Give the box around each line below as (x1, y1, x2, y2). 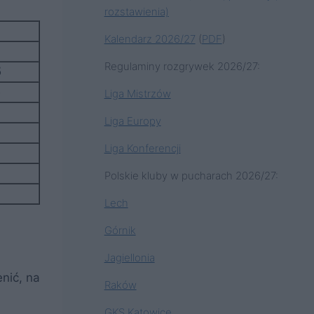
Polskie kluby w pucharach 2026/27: (104, 168, 278, 182)
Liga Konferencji (104, 141, 181, 155)
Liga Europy (104, 114, 161, 128)
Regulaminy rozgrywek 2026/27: (104, 59, 260, 73)
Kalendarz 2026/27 (104, 32, 196, 46)
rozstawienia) (104, 4, 169, 18)
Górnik (104, 223, 136, 237)
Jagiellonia (104, 250, 155, 264)
